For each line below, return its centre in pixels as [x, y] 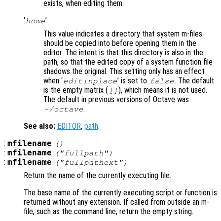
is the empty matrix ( [76, 90]
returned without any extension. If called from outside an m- [116, 202]
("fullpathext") [91, 162]
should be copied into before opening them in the [120, 43]
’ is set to [133, 80]
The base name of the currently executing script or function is [120, 192]
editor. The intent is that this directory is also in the [123, 52]
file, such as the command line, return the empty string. [109, 211]
